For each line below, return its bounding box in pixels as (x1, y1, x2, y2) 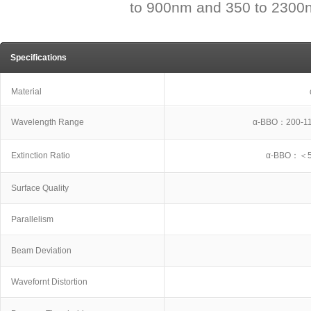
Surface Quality (11, 183, 69, 193)
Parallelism (11, 215, 53, 224)
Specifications (10, 53, 67, 62)
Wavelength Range (11, 117, 84, 127)
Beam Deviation (11, 246, 72, 255)
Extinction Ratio (11, 151, 70, 160)
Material (11, 87, 42, 96)
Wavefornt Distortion (11, 277, 87, 287)
